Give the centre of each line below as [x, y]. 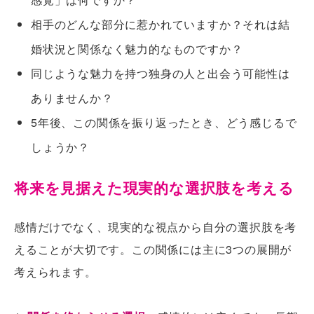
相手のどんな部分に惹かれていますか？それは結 [161, 25]
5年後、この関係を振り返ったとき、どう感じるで [164, 123]
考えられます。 [55, 272]
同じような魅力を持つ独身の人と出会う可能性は [161, 74]
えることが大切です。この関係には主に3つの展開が [153, 250]
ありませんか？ [72, 98]
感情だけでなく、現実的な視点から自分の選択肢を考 [156, 227]
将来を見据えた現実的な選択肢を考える [154, 188]
